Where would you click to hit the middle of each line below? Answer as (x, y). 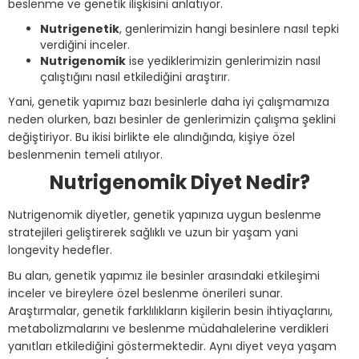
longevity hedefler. (60, 250)
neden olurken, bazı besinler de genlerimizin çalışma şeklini (172, 119)
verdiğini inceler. (85, 45)
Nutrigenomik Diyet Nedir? (179, 182)
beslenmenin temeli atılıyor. (85, 155)
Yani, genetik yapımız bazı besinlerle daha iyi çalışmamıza (169, 102)
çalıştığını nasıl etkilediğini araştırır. (135, 77)
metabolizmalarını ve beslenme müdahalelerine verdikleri (168, 329)
